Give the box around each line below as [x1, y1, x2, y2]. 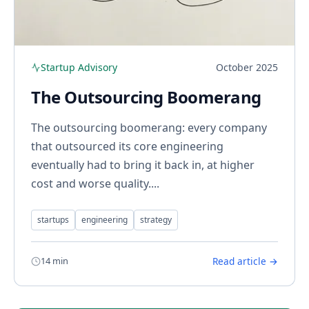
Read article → [212, 255, 278, 268]
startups [37, 214, 69, 226]
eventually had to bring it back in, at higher [31, 157, 255, 173]
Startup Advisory [41, 61, 117, 74]
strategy [140, 214, 172, 226]
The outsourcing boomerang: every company [31, 120, 267, 136]
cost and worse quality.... [31, 176, 159, 192]
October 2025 [216, 61, 278, 74]
